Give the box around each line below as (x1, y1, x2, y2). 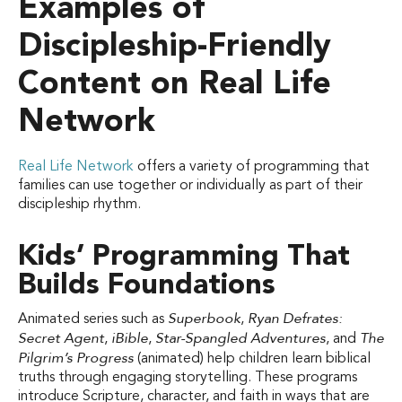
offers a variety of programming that (134, 159, 370, 174)
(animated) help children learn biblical (134, 351, 371, 366)
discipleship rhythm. (18, 197, 141, 212)
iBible (111, 328, 148, 348)
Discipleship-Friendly (18, 31, 331, 64)
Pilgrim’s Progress (18, 347, 134, 368)
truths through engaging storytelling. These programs (18, 370, 357, 385)
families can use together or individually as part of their (18, 178, 363, 193)
